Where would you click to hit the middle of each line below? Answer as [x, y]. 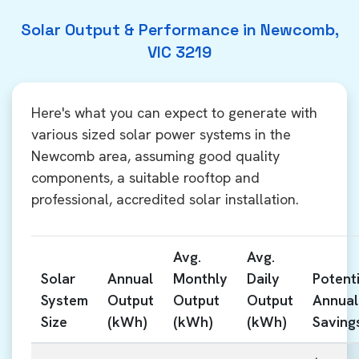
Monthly [200, 278]
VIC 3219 [179, 52]
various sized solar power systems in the [161, 134]
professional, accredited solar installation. [165, 199]
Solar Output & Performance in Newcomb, [179, 30]
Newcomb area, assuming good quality [155, 156]
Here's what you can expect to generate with [174, 113]
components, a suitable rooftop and [145, 177]
